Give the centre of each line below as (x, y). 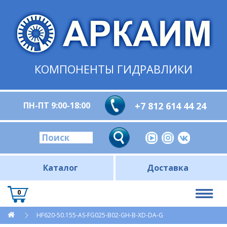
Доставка (167, 168)
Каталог (61, 168)
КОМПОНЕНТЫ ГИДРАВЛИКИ (113, 69)
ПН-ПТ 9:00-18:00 (57, 105)
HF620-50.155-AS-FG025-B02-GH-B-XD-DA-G (100, 215)
